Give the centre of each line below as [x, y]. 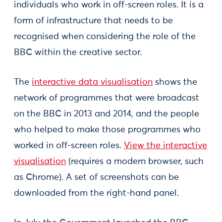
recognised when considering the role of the [105, 37]
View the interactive [166, 146]
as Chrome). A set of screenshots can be [96, 177]
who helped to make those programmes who [107, 130]
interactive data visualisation [92, 82]
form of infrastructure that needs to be [93, 21]
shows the [175, 82]
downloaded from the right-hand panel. [96, 193]
